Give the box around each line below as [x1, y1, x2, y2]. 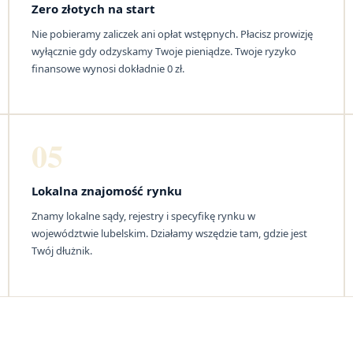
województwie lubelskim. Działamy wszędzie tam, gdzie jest [31, 226, 307, 241]
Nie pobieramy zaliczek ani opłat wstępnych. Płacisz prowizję [31, 26, 313, 41]
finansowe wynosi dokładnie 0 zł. [31, 61, 184, 76]
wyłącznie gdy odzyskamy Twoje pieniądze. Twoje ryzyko [31, 43, 296, 58]
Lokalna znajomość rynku [31, 183, 182, 199]
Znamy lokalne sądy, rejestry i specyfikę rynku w [31, 209, 255, 224]
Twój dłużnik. [31, 243, 92, 258]
